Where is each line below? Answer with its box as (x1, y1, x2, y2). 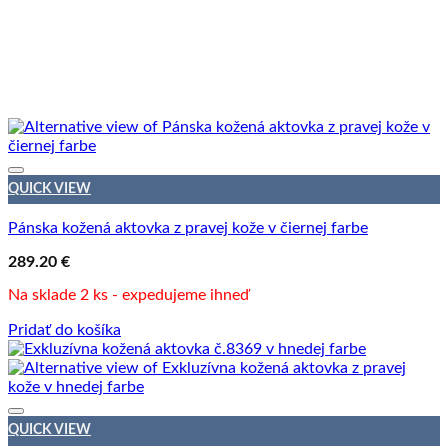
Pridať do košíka (8, 322, 121, 339)
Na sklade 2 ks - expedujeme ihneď (8, 287, 249, 304)
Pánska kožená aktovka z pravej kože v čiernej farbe (8, 220, 368, 237)
